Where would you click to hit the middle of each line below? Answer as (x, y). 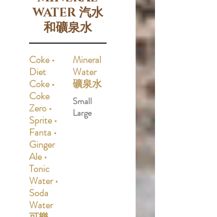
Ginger (42, 145)
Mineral (87, 60)
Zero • (40, 108)
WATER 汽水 (68, 13)
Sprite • (43, 120)
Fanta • (43, 132)
